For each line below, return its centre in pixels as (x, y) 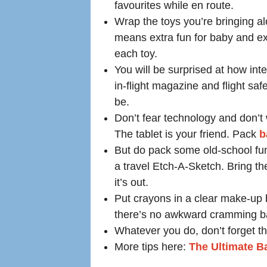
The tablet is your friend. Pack (187, 134)
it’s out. (131, 183)
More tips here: (152, 247)
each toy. (136, 54)
